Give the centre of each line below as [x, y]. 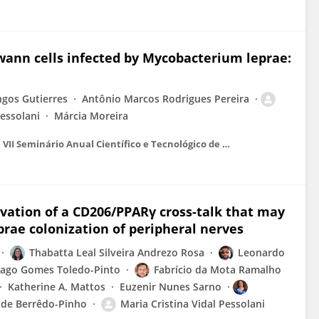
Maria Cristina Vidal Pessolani [193, 304]
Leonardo [261, 252]
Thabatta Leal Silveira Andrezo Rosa [117, 252]
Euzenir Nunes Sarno [171, 287]
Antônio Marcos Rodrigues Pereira [166, 99]
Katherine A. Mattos [57, 287]
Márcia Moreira [91, 116]
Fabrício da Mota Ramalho [218, 270]
